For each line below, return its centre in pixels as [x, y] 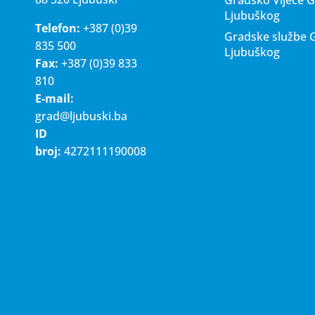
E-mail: [54, 98]
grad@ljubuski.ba [81, 116]
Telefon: [58, 28]
